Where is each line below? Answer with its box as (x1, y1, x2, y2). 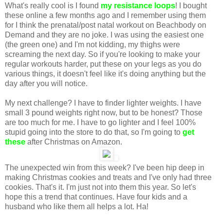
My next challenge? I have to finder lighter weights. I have (5, 98, 201, 107)
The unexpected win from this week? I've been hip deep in (5, 163, 204, 172)
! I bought (175, 1, 207, 10)
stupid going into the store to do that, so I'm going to (5, 127, 182, 136)
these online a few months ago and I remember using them (5, 11, 206, 19)
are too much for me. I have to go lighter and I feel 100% (5, 118, 196, 127)
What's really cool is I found (5, 1, 101, 10)
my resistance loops (101, 1, 175, 10)
